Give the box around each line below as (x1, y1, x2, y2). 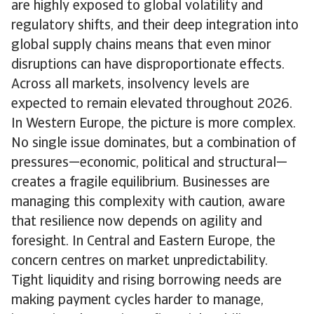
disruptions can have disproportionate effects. (11, 58, 285, 72)
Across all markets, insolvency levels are (11, 78, 250, 92)
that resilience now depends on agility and (11, 215, 262, 229)
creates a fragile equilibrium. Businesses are (11, 176, 270, 190)
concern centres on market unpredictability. (11, 254, 268, 268)
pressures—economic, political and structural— (11, 156, 287, 170)
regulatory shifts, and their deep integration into (11, 19, 299, 33)
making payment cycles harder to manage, (11, 294, 264, 308)
